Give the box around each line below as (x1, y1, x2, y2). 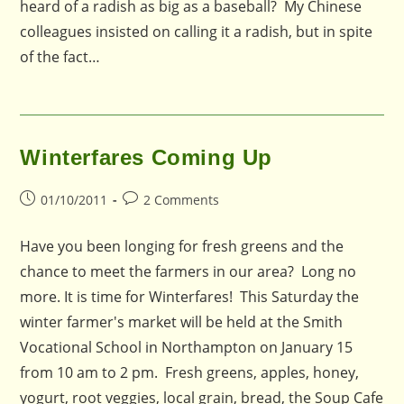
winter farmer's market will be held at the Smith (20, 312, 344, 332)
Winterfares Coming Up (20, 145, 273, 170)
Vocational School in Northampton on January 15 (20, 337, 353, 357)
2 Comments (143, 191, 220, 208)
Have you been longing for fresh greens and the (20, 236, 344, 256)
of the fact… (20, 47, 101, 67)
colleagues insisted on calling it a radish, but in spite (20, 22, 373, 41)
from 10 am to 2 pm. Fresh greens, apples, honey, (20, 363, 360, 382)
